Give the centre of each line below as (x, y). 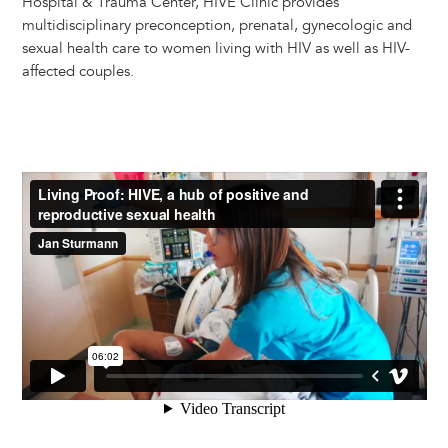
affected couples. (77, 72)
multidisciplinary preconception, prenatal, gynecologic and (216, 26)
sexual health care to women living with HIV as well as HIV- (215, 49)
